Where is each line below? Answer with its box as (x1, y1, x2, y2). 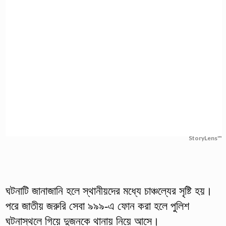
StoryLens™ (189, 134, 222, 142)
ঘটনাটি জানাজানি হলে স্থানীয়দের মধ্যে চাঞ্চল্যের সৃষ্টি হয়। (5, 184, 212, 197)
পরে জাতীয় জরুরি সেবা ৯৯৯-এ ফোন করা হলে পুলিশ (5, 199, 189, 212)
